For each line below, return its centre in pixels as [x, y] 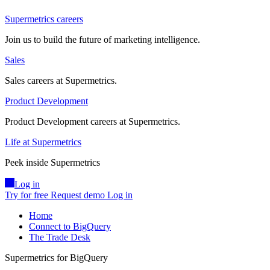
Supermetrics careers [44, 19]
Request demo [78, 195]
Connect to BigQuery [70, 227]
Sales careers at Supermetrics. [61, 81]
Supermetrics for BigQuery [56, 258]
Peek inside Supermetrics [52, 163]
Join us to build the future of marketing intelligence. [102, 40]
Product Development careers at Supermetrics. [93, 122]
